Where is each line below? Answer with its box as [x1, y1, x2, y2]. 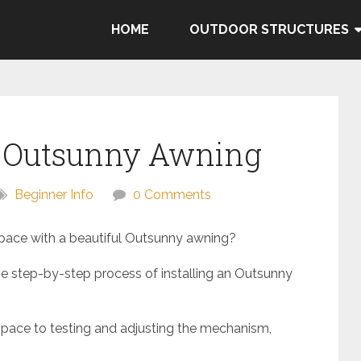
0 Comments [133, 187, 211, 202]
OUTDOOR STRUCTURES [189, 22, 349, 37]
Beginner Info [15, 187, 93, 202]
